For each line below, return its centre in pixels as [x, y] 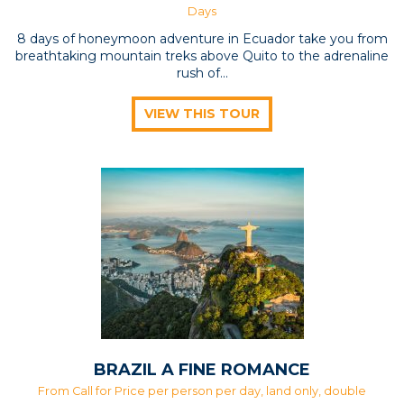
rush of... [202, 73]
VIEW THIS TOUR [202, 113]
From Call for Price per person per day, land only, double [202, 390]
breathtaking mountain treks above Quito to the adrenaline [202, 55]
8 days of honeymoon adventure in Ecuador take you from [202, 38]
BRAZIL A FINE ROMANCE [202, 369]
